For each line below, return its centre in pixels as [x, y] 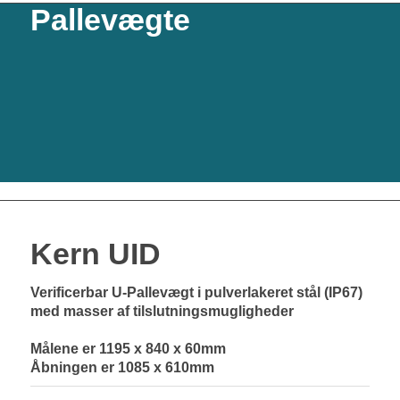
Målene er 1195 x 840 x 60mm [128, 349]
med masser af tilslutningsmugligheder [162, 311]
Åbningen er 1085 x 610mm [122, 367]
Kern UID [95, 254]
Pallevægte [110, 20]
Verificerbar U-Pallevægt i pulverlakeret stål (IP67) [196, 292]
